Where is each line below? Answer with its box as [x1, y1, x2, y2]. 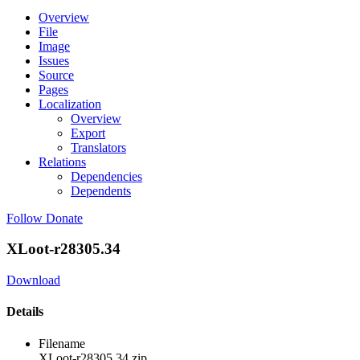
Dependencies [71, 169, 142, 183]
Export [71, 125, 105, 140]
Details [6, 305, 43, 319]
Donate [46, 211, 83, 225]
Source [39, 67, 74, 82]
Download [6, 273, 60, 288]
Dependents [71, 183, 131, 198]
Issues [39, 53, 69, 67]
